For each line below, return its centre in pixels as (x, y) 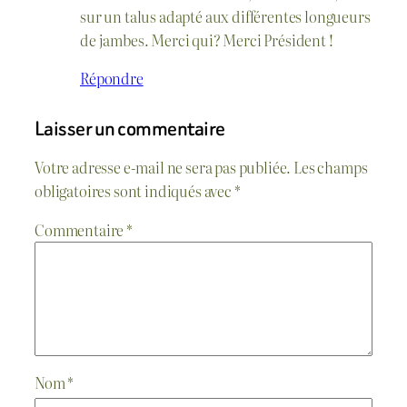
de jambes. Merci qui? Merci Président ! (207, 40)
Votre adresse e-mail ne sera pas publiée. (163, 168)
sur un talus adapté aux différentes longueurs (225, 16)
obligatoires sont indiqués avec (134, 191)
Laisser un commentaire (130, 129)
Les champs (331, 168)
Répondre (112, 78)
